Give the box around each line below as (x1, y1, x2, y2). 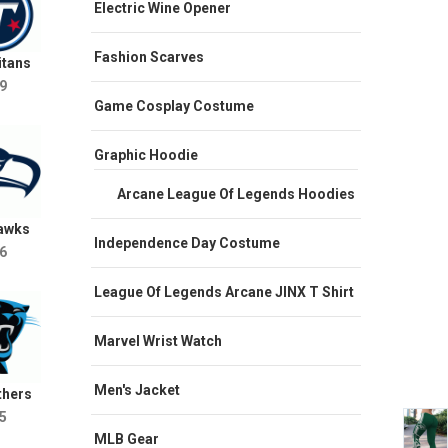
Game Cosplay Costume (94, 97, 254, 114)
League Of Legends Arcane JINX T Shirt (94, 283, 354, 300)
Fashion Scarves (94, 48, 204, 65)
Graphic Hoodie (94, 146, 198, 163)
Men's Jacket (94, 381, 180, 398)
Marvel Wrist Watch (94, 332, 222, 349)
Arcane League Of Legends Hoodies (117, 185, 355, 202)
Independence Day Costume (94, 234, 280, 251)
